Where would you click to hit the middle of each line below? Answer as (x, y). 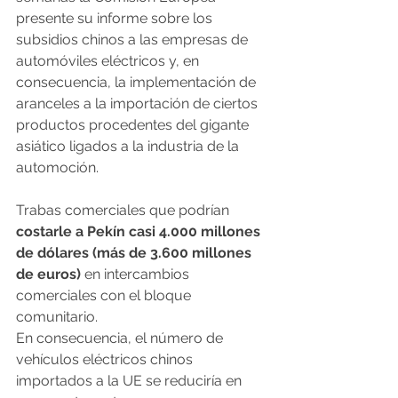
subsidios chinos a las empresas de (134, 40)
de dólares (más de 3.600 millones (135, 253)
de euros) (48, 275)
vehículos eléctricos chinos (106, 360)
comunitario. (57, 317)
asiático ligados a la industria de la (129, 147)
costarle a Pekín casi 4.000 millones (140, 232)
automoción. (57, 168)
